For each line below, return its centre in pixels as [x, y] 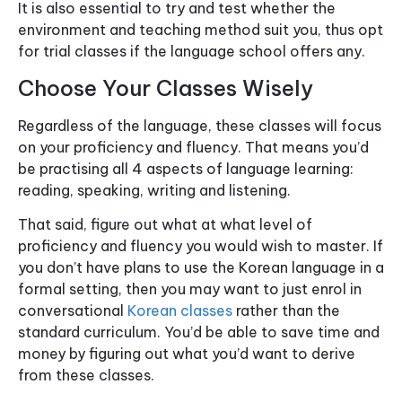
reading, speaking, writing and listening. [154, 190]
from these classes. [86, 375]
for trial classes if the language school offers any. [192, 52]
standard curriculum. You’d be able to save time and [199, 332]
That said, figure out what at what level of [165, 224]
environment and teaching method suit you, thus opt [201, 30]
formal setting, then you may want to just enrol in [190, 288]
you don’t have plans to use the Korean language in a [201, 267]
